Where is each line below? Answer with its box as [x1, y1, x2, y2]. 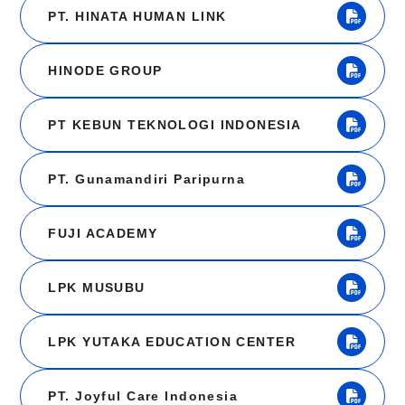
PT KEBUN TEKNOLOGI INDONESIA [48, 118, 302, 133]
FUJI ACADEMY [48, 226, 158, 241]
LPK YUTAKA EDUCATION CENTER [48, 334, 297, 350]
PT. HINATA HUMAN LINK [48, 9, 227, 24]
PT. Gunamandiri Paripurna [48, 172, 246, 187]
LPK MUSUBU [48, 280, 146, 296]
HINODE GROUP [48, 63, 163, 79]
